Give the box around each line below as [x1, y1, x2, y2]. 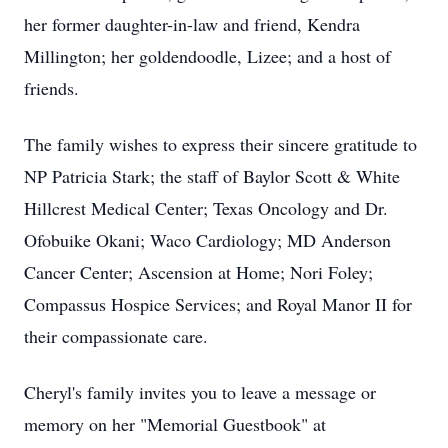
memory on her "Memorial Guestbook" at [24, 412, 326, 436]
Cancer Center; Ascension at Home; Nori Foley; [24, 260, 373, 284]
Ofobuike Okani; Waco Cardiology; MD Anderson [24, 228, 391, 252]
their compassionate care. [24, 324, 208, 348]
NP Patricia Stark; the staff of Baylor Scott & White [24, 164, 400, 188]
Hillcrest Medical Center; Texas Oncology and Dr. [24, 196, 388, 220]
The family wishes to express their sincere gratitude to [24, 132, 417, 156]
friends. [24, 76, 79, 100]
